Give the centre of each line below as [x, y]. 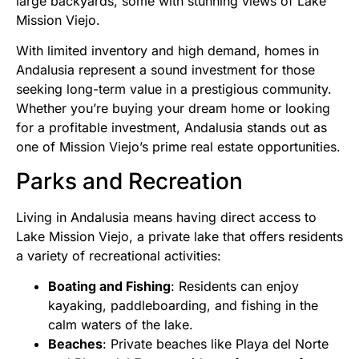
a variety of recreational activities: [119, 255]
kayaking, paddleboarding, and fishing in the [183, 306]
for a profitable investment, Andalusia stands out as [171, 128]
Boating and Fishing [109, 286]
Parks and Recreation [129, 181]
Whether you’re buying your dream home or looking [173, 109]
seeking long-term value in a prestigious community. [174, 89]
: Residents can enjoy [235, 286]
